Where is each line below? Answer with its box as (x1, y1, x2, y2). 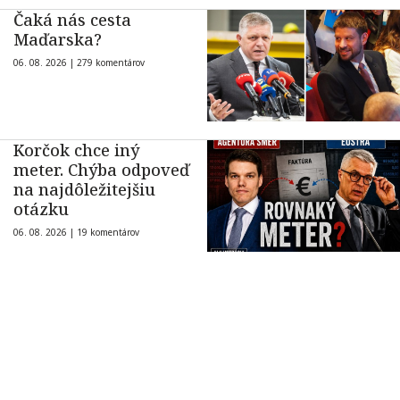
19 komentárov (77, 225, 139, 238)
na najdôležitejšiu (13, 178, 155, 200)
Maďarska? (13, 28, 102, 50)
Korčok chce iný (13, 138, 139, 161)
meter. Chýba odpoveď (13, 158, 189, 180)
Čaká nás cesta (13, 8, 131, 30)
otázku (13, 197, 69, 220)
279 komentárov (77, 55, 145, 69)
